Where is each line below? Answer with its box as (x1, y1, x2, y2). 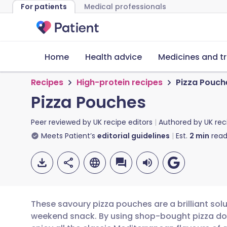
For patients (21, 2, 67, 12)
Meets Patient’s (41, 131, 95, 141)
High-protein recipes (77, 77, 163, 88)
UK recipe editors (93, 117, 153, 127)
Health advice (85, 51, 142, 63)
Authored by (159, 117, 204, 127)
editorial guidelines (97, 131, 170, 141)
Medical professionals (84, 2, 166, 12)
